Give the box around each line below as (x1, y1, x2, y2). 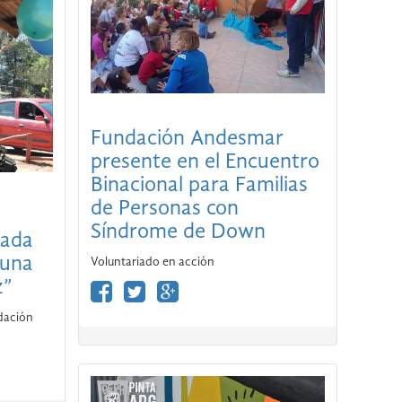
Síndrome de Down (90, 222, 266, 244)
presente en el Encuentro (90, 152, 319, 174)
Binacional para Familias (90, 175, 308, 197)
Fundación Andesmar (90, 128, 284, 151)
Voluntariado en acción (90, 256, 214, 269)
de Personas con (90, 198, 239, 221)
